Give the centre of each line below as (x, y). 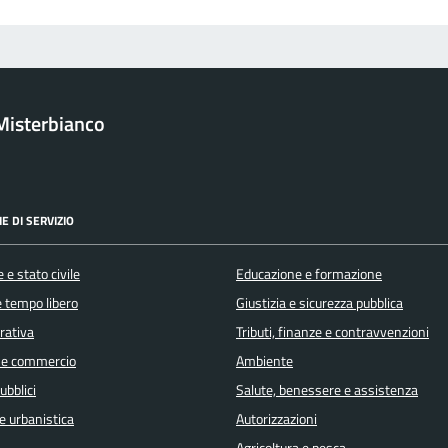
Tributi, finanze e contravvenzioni (332, 332)
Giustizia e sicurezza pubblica (319, 303)
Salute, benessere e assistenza (327, 390)
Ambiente (264, 361)
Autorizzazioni (276, 419)
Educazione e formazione (309, 274)
